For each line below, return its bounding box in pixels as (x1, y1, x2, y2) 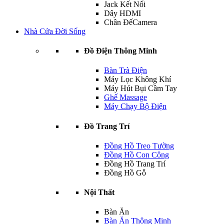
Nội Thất (84, 188, 114, 197)
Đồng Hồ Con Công (104, 150, 169, 159)
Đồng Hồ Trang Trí (104, 159, 165, 168)
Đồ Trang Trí (84, 121, 129, 130)
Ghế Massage (104, 93, 147, 102)
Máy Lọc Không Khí (104, 75, 171, 84)
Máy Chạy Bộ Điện (104, 102, 166, 111)
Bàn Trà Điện (104, 66, 147, 75)
